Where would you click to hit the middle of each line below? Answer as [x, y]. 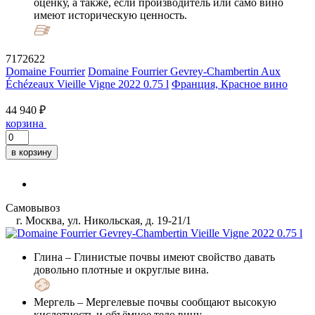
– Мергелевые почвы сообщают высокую [175, 302]
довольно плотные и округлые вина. [121, 269]
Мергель [54, 302]
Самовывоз [33, 207]
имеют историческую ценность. [110, 15]
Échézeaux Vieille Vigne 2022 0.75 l [87, 84]
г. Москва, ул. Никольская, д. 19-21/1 [102, 220]
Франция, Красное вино [230, 84]
